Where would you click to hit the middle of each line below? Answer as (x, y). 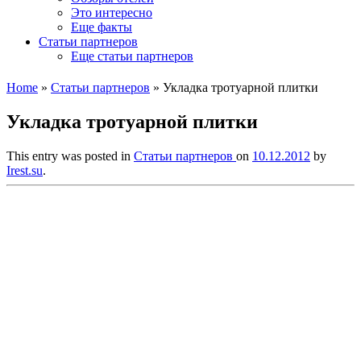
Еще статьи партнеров (132, 56)
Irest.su (25, 170)
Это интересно (112, 12)
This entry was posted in (70, 156)
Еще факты (102, 27)
